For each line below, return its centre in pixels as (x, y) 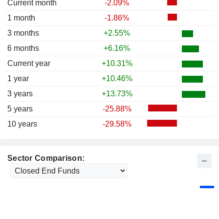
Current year (29, 64)
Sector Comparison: (46, 158)
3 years (20, 94)
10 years (22, 124)
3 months (23, 33)
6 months (23, 48)
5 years (20, 109)
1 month (21, 18)
